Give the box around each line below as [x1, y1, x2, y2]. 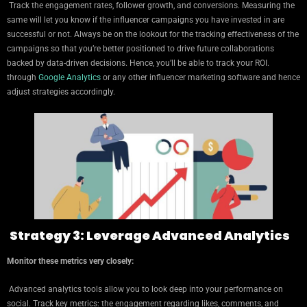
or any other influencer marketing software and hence [101, 72, 300, 82]
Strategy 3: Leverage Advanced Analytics [10, 227, 290, 245]
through [7, 72, 36, 82]
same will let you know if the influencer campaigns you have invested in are [7, 14, 284, 25]
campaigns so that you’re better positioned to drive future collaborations [7, 43, 274, 53]
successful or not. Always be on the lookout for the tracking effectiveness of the [7, 29, 299, 39]
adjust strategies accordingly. [7, 86, 115, 97]
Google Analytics [36, 72, 101, 82]
